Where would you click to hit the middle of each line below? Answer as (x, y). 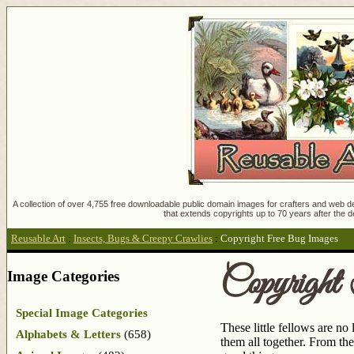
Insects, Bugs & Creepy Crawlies (143, 239)
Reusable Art (38, 239)
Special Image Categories (82, 313)
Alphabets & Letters (68, 334)
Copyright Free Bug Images (279, 239)
